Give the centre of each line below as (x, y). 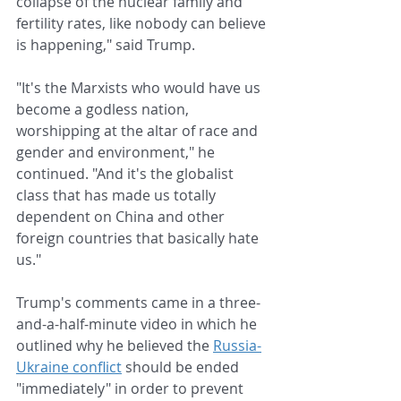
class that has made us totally (118, 195)
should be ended (182, 367)
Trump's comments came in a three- (138, 302)
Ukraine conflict (69, 367)
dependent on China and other (122, 216)
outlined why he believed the (115, 345)
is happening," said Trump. (106, 44)
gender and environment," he (117, 152)
